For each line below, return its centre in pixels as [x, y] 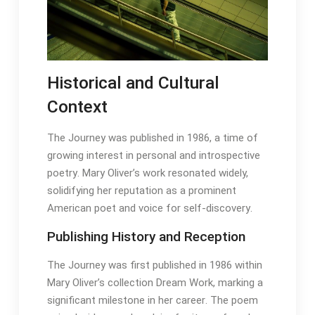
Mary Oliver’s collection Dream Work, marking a [155, 283]
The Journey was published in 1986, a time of [152, 138]
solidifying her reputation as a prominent [141, 191]
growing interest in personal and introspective [153, 156]
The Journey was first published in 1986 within [154, 265]
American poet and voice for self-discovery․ [149, 208]
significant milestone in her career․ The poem [152, 301]
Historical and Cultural [133, 83]
